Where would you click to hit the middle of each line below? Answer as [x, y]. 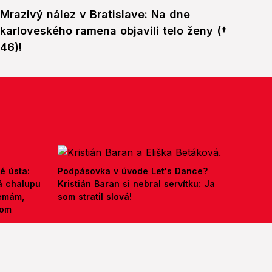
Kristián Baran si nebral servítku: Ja [136, 184]
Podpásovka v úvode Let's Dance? [133, 171]
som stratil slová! [95, 197]
